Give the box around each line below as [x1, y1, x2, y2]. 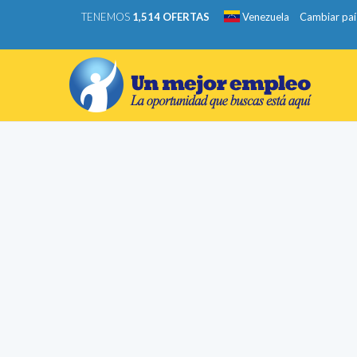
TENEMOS [81, 10, 132, 23]
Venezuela [240, 10, 289, 23]
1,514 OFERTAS [132, 10, 210, 23]
